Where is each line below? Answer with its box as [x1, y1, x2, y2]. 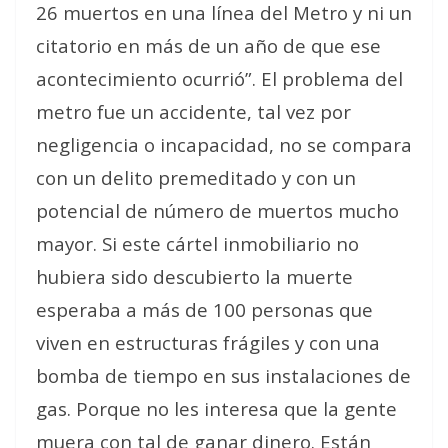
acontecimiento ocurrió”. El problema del [36, 65, 403, 91]
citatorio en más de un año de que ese [36, 32, 381, 58]
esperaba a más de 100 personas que [36, 296, 373, 322]
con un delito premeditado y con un [36, 164, 356, 190]
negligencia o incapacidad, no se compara [36, 131, 412, 157]
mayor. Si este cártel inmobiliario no [36, 230, 359, 256]
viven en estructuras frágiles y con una [36, 329, 380, 355]
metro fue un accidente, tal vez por [36, 98, 351, 124]
